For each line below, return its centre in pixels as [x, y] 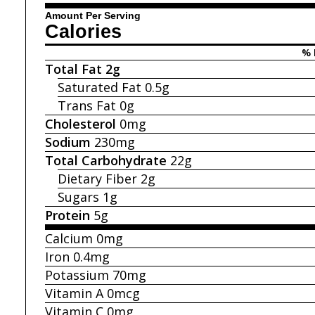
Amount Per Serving [93, 16]
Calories [83, 32]
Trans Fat [87, 105]
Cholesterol [81, 123]
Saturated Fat [99, 87]
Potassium [77, 275]
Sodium [68, 142]
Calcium [69, 238]
